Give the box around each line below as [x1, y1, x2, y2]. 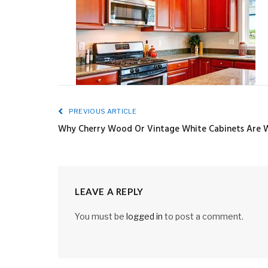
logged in [126, 211, 163, 221]
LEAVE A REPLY [75, 186, 144, 197]
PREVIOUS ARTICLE [67, 107, 136, 115]
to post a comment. [163, 211, 243, 221]
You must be [75, 211, 126, 221]
